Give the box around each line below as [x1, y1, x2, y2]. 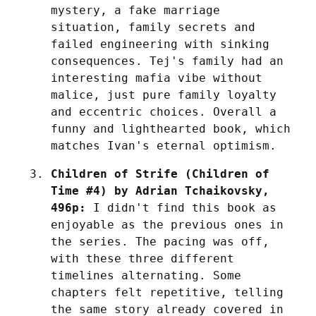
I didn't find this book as [86, 200, 276, 214]
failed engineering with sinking [51, 37, 269, 51]
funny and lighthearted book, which [51, 121, 291, 135]
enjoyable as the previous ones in [51, 217, 284, 231]
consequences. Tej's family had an [51, 54, 284, 68]
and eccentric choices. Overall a [51, 104, 276, 119]
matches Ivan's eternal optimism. [51, 138, 276, 152]
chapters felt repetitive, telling [51, 285, 284, 299]
